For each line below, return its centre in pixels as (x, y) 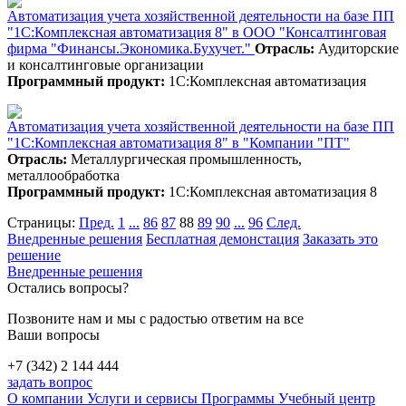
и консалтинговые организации (106, 64)
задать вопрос (50, 382)
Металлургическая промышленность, (184, 159)
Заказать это (340, 238)
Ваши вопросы (53, 334)
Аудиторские (357, 48)
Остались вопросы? (68, 287)
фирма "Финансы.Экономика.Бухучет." (131, 48)
